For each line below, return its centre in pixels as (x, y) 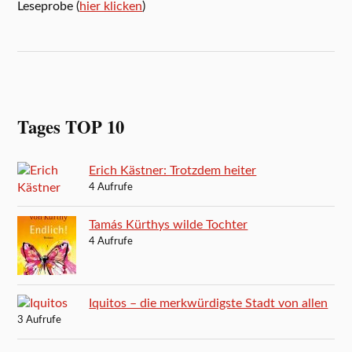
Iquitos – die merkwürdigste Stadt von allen (209, 304)
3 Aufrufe (40, 321)
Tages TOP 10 (71, 127)
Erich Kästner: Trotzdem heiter (173, 171)
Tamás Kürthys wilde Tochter (169, 225)
